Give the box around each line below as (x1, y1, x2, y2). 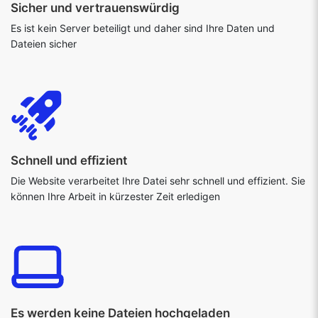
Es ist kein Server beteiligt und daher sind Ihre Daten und (11, 22, 275, 35)
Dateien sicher (11, 38, 77, 50)
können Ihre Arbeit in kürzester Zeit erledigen (11, 190, 220, 203)
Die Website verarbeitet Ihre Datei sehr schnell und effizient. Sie (11, 175, 305, 187)
